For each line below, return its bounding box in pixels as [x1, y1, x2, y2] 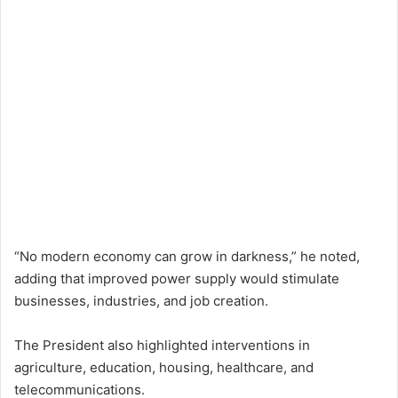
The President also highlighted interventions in [14, 337, 310, 354]
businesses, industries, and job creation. [14, 292, 268, 310]
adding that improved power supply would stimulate [14, 270, 339, 288]
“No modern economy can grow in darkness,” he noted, [14, 248, 360, 266]
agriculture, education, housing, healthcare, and [14, 359, 314, 377]
